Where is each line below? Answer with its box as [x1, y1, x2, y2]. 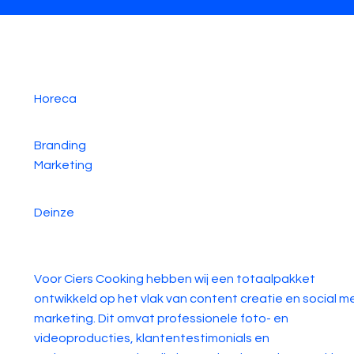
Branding [34, 139, 86, 153]
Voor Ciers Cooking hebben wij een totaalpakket [34, 273, 315, 286]
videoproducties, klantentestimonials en [34, 332, 269, 345]
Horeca [34, 92, 77, 106]
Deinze [34, 205, 74, 219]
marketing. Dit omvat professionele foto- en [34, 312, 288, 326]
